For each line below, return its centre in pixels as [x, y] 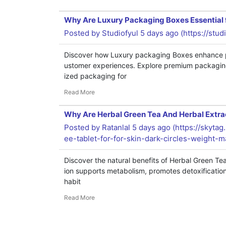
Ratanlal [116, 127]
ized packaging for [95, 76]
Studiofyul [120, 33]
